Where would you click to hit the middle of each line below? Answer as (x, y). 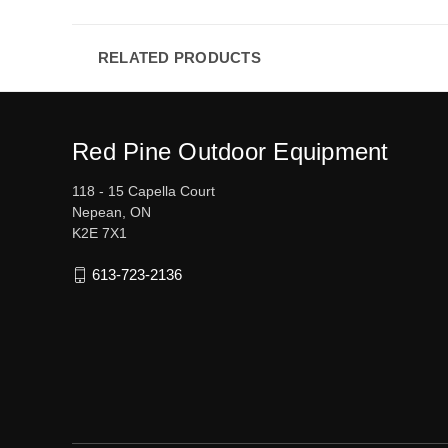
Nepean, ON (111, 211)
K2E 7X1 (99, 232)
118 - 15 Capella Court (143, 190)
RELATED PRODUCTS (179, 57)
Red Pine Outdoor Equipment (230, 151)
